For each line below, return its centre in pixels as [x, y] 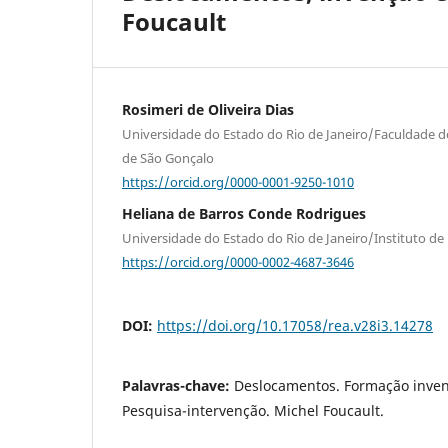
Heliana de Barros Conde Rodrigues [244, 213]
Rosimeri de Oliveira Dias [208, 110]
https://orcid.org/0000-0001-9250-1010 [238, 181]
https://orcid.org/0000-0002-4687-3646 [238, 261]
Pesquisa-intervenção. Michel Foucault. [253, 411]
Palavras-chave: [178, 386]
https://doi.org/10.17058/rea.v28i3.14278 [295, 326]
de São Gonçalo [168, 158]
